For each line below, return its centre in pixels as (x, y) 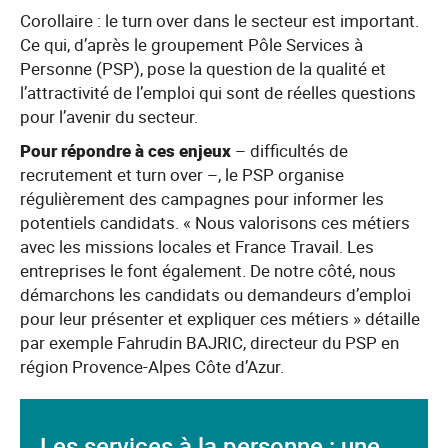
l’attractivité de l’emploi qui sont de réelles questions (218, 92)
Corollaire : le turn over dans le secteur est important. (219, 20)
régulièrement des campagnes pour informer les (202, 198)
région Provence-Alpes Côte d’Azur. (152, 366)
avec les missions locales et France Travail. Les (197, 246)
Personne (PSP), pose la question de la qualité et (203, 68)
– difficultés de (289, 150)
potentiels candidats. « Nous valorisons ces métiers (215, 222)
